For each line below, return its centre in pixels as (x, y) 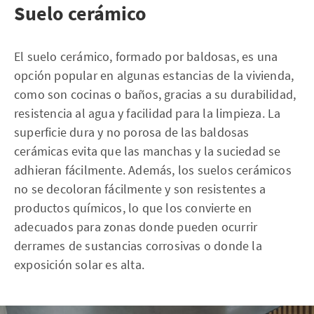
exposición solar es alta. (79, 265)
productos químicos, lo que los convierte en (133, 208)
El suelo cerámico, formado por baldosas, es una (146, 57)
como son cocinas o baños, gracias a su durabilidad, (155, 95)
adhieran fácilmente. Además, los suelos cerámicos (153, 170)
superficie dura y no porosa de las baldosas (132, 132)
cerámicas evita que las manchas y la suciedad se (148, 151)
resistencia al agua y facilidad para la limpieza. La (148, 114)
